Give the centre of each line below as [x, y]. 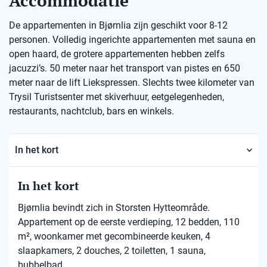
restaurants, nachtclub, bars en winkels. [91, 111]
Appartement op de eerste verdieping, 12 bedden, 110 [129, 222]
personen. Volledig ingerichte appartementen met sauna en [132, 40]
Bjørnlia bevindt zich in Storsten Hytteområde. [114, 208]
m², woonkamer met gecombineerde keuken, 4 [114, 236]
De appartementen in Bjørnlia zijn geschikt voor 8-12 [118, 25]
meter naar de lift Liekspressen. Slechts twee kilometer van [132, 83]
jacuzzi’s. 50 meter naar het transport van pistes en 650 [125, 68]
